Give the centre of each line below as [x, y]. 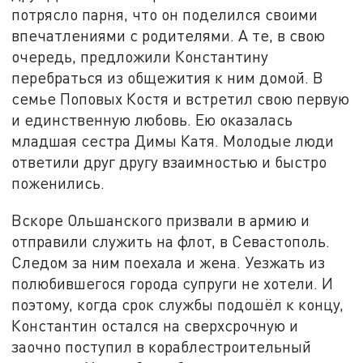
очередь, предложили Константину [140, 57]
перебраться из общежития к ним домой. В [168, 78]
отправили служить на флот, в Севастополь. [171, 241]
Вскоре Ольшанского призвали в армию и [161, 220]
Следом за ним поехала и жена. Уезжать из [169, 262]
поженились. [58, 183]
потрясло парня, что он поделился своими [165, 15]
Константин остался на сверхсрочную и [155, 325]
